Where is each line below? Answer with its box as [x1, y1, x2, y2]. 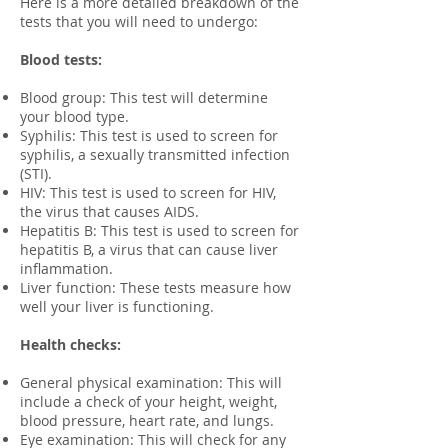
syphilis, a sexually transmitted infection [20, 145, 290, 164]
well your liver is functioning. [20, 297, 214, 316]
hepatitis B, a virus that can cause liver [20, 240, 278, 259]
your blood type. [20, 107, 129, 126]
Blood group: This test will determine [20, 88, 268, 107]
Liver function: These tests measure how [20, 278, 291, 297]
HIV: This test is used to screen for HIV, [20, 183, 276, 202]
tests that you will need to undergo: [20, 12, 258, 31]
